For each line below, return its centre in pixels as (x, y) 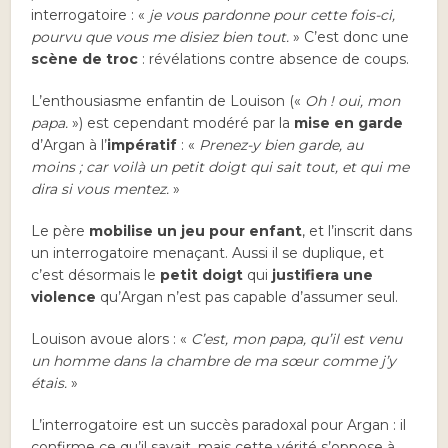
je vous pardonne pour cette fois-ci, (272, 15)
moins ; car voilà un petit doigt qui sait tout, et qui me (220, 167)
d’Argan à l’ (69, 145)
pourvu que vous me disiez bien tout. (162, 37)
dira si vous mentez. (100, 189)
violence (64, 297)
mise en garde (347, 123)
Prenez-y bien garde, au (281, 145)
